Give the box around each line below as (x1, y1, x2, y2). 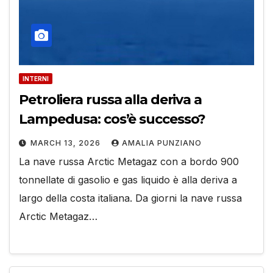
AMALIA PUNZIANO (122, 138, 202, 148)
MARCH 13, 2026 (30, 138, 103, 148)
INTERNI (23, 75, 49, 83)
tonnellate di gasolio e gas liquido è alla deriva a (19, 174, 237, 186)
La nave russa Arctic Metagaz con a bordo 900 (19, 155, 239, 168)
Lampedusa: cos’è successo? (19, 111, 206, 128)
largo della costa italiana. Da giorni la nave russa (19, 192, 242, 205)
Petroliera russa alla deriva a (19, 91, 202, 108)
